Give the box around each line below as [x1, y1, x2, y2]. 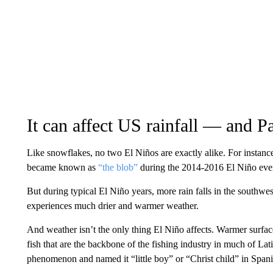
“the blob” [97, 162, 138, 172]
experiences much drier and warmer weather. [26, 200, 199, 211]
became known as [26, 162, 98, 172]
